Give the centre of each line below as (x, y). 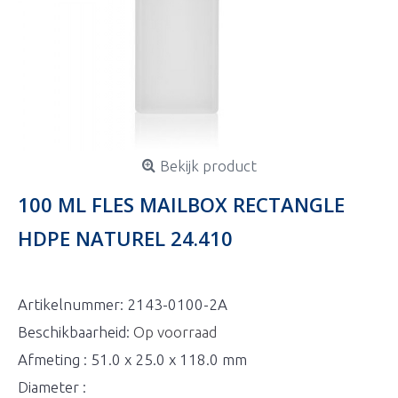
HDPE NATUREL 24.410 (125, 238)
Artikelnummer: (72, 304)
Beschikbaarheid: (76, 332)
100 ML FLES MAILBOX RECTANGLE (181, 204)
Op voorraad (175, 332)
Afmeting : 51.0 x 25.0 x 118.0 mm (132, 359)
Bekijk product (208, 166)
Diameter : (52, 387)
